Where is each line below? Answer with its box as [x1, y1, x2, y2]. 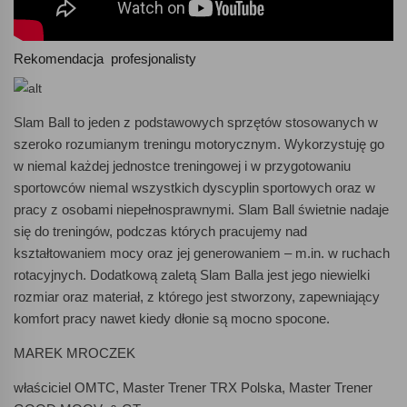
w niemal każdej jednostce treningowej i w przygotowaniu [14, 158, 351, 174]
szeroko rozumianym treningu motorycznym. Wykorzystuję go [14, 136, 384, 153]
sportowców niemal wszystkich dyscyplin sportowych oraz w [14, 180, 375, 196]
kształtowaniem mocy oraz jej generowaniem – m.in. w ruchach [14, 245, 390, 262]
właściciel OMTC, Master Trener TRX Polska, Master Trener [14, 380, 372, 396]
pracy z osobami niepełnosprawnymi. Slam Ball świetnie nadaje [14, 202, 389, 218]
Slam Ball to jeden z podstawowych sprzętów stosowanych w [14, 114, 378, 131]
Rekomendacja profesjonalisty [14, 50, 196, 66]
